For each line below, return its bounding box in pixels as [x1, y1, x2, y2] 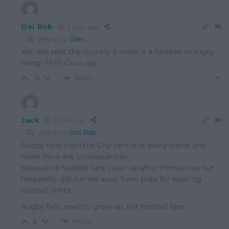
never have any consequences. [21, 151, 129, 161]
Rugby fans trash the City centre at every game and [21, 140, 205, 150]
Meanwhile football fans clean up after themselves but [21, 163, 214, 172]
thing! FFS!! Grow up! [21, 58, 97, 68]
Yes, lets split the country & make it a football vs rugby [21, 47, 215, 57]
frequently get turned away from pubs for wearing [21, 174, 201, 184]
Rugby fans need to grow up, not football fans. [21, 201, 187, 211]
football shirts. [21, 185, 72, 195]
